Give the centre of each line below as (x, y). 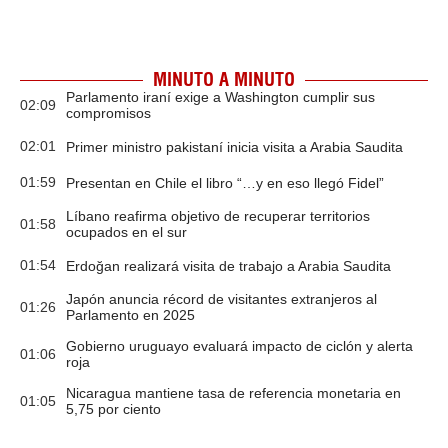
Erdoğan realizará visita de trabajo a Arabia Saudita (228, 265)
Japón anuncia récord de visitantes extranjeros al (221, 299)
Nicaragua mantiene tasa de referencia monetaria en (233, 393)
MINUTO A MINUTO (224, 79)
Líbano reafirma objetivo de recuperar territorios (218, 216)
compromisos (108, 113)
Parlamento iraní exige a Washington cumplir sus (220, 97)
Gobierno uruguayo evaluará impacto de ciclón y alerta (239, 346)
